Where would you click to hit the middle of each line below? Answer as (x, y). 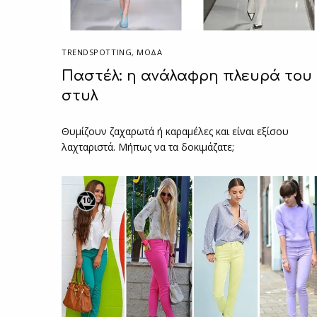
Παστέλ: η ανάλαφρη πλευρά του (187, 76)
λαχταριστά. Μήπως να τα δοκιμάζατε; (148, 146)
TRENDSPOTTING (97, 52)
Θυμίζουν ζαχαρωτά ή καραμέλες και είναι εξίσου (175, 131)
